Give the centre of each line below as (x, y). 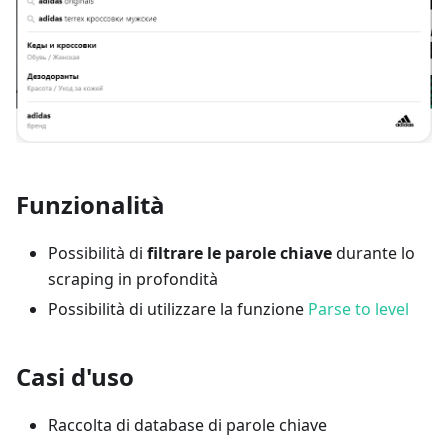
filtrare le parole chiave (239, 253)
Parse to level (358, 309)
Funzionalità (90, 205)
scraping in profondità (133, 279)
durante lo (373, 253)
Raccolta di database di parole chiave (187, 425)
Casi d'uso (75, 377)
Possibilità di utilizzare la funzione (178, 309)
